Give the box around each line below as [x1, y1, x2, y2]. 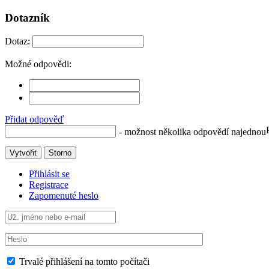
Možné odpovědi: [5, 59, 71, 70]
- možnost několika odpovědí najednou [119, 127, 266, 138]
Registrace [29, 180, 68, 190]
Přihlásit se [29, 169, 70, 180]
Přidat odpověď [5, 114, 64, 125]
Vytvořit [10, 148, 37, 158]
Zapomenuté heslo [29, 190, 98, 201]
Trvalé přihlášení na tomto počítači [17, 256, 150, 267]
